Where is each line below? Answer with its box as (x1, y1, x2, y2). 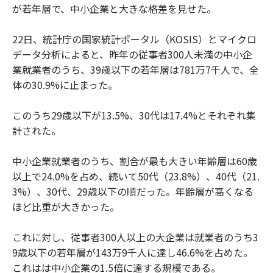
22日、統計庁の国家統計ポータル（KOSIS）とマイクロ (12, 31, 257, 46)
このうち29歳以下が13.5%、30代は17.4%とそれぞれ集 (12, 107, 256, 122)
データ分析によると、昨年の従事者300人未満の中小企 (12, 46, 252, 62)
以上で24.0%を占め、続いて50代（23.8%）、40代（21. (12, 168, 260, 183)
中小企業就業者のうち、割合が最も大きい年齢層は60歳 (12, 153, 257, 168)
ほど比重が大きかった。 (12, 199, 119, 214)
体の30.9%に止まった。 (12, 77, 118, 92)
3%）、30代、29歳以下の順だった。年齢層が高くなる (12, 183, 253, 199)
